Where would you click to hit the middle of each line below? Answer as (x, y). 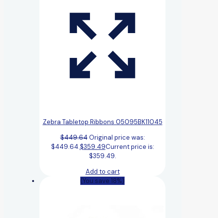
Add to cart (102, 171)
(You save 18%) (102, 181)
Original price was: (117, 137)
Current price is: (130, 146)
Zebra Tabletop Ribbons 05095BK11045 (102, 122)
